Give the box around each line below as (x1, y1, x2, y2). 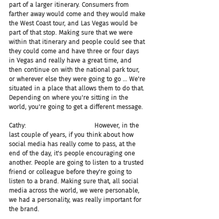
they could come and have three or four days (9, 47, 141, 55)
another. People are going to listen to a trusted (9, 159, 146, 166)
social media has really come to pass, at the (9, 140, 137, 148)
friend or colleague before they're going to (9, 168, 133, 175)
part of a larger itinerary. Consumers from (9, 1, 131, 8)
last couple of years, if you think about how (9, 131, 135, 138)
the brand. (9, 205, 39, 213)
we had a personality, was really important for (9, 196, 143, 203)
